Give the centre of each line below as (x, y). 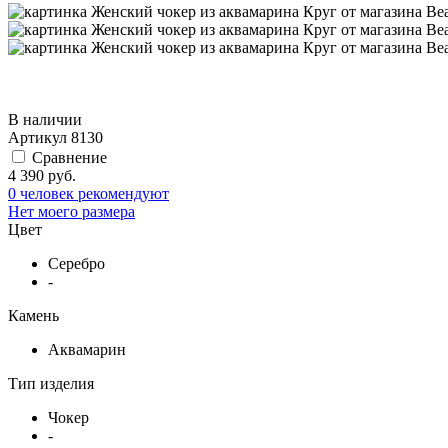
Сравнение (69, 157)
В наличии (45, 119)
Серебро (76, 263)
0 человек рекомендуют (88, 193)
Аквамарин (87, 349)
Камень (33, 315)
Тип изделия (51, 383)
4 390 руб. (42, 175)
